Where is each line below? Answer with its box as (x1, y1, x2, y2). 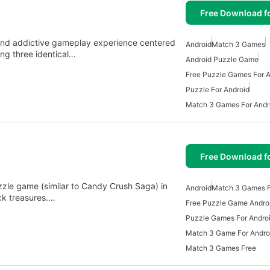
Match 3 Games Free (186, 243, 256, 253)
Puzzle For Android (186, 85, 250, 94)
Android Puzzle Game (186, 55, 259, 64)
